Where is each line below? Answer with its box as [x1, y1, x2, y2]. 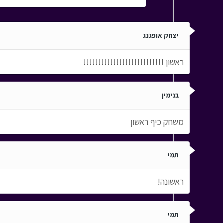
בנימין [161, 91, 179, 100]
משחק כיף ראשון [130, 116, 184, 128]
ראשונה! [157, 176, 184, 188]
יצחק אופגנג [142, 31, 179, 40]
